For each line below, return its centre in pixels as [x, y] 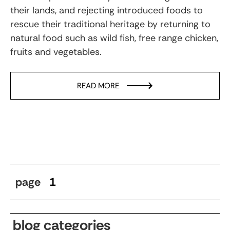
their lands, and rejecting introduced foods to [107, 10]
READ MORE [98, 85]
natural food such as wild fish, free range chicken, [114, 38]
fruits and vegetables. [56, 52]
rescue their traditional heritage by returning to [110, 24]
